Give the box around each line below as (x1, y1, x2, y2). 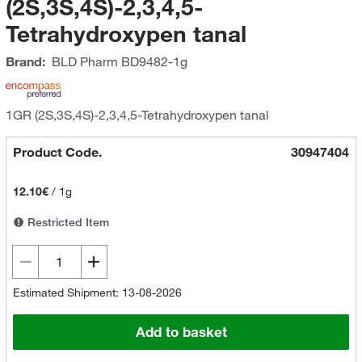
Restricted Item (23, 215, 109, 229)
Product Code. (12, 144, 102, 160)
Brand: (5, 53, 45, 69)
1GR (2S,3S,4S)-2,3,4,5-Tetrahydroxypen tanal (5, 107, 269, 123)
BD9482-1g (117, 53, 187, 69)
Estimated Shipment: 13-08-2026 (12, 285, 182, 300)
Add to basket (135, 323, 227, 341)
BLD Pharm (51, 53, 118, 69)
